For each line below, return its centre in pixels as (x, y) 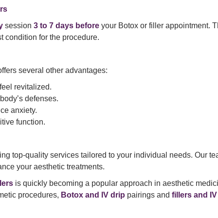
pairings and (148, 195)
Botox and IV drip (93, 195)
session (18, 26)
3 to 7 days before (66, 26)
